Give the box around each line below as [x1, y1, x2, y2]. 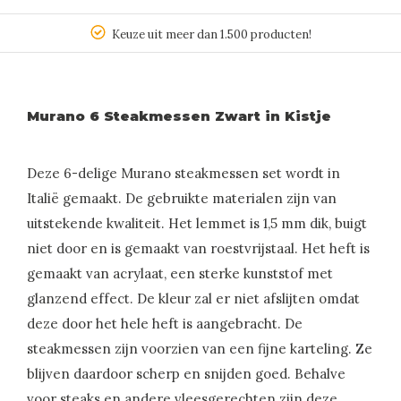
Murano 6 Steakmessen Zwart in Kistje [27, 107, 331, 125]
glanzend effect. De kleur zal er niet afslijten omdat [27, 290, 360, 308]
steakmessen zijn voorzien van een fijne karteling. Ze [27, 340, 372, 358]
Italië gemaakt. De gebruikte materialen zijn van [27, 190, 337, 208]
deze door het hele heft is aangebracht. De [27, 315, 303, 333]
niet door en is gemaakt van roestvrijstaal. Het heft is [27, 240, 370, 258]
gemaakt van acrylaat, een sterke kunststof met [27, 265, 333, 283]
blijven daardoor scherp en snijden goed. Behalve [27, 365, 346, 383]
